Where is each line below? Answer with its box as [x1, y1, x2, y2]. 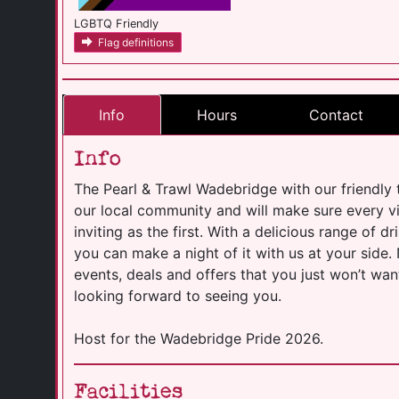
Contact [309, 105, 364, 124]
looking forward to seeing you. [74, 287, 281, 305]
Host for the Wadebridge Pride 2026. [74, 330, 323, 348]
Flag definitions [98, 35, 174, 49]
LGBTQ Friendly [74, 16, 159, 30]
